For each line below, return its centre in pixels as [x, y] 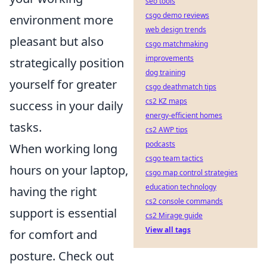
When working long [63, 149]
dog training [165, 72]
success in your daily [66, 106]
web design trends [176, 30]
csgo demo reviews [177, 15]
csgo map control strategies [192, 173]
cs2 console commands [184, 201]
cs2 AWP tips [167, 130]
